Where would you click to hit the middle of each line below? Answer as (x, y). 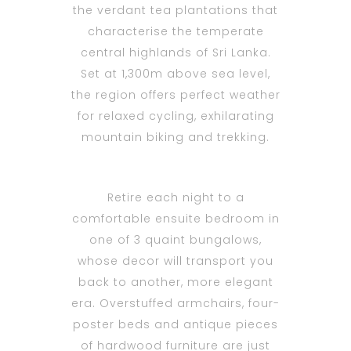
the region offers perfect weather (175, 95)
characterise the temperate (175, 32)
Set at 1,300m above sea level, (175, 74)
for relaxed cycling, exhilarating (175, 116)
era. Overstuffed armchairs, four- (175, 304)
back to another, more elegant (175, 282)
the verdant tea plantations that (175, 11)
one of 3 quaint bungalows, (175, 240)
